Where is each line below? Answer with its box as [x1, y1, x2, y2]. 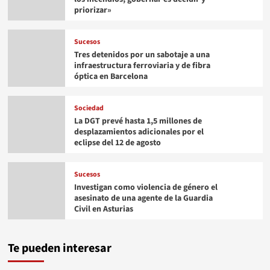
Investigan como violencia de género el [74, 181, 218, 193]
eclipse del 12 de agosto [74, 136, 161, 149]
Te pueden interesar [7, 239, 111, 257]
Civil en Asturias [74, 202, 133, 215]
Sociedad [74, 102, 104, 113]
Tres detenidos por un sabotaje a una [74, 48, 210, 61]
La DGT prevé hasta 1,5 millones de [74, 115, 202, 127]
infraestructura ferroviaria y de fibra [74, 59, 210, 72]
